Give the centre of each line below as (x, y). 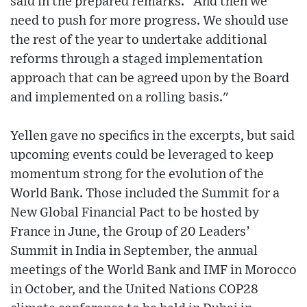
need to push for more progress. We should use (149, 21)
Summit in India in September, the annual (134, 251)
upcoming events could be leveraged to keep (142, 155)
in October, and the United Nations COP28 (134, 289)
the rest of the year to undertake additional (139, 40)
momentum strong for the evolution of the (137, 174)
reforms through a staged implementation (136, 59)
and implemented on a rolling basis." (120, 97)
